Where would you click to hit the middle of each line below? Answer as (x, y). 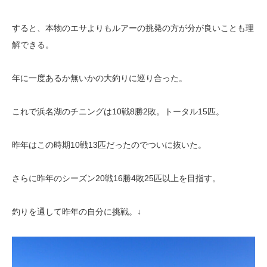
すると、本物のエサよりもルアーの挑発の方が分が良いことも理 (133, 28)
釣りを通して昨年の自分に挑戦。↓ (77, 212)
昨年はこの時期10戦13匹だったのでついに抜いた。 (109, 145)
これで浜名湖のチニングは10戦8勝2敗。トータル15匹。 (118, 112)
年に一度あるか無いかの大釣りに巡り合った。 (100, 78)
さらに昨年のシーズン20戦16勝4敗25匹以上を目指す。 (116, 178)
